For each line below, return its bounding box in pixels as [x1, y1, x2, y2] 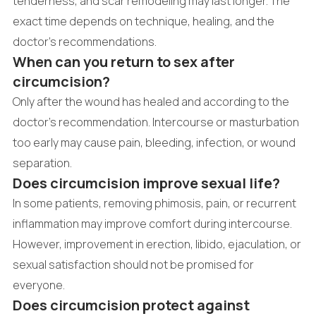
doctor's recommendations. [12, 34, 157, 50]
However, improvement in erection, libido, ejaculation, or [12, 236, 301, 253]
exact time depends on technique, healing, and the [12, 13, 274, 30]
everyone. [12, 277, 65, 293]
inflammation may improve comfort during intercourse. [12, 216, 292, 232]
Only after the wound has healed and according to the [12, 94, 289, 110]
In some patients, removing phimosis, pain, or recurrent [12, 195, 296, 212]
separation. [12, 155, 72, 171]
